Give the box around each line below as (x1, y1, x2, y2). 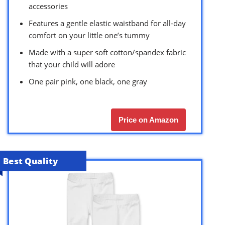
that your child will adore (29, 59, 115, 69)
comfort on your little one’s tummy (29, 30, 150, 40)
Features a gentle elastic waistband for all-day (29, 18, 186, 28)
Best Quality (3, 155, 58, 167)
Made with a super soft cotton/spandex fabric (29, 47, 186, 57)
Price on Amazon (119, 115, 178, 124)
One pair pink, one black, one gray (29, 76, 147, 86)
